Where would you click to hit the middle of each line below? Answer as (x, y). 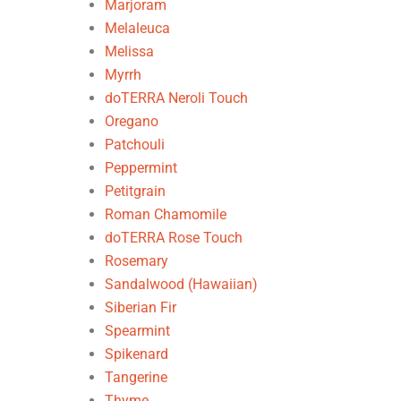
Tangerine (136, 377)
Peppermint (141, 168)
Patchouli (135, 145)
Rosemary (137, 261)
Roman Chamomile (166, 214)
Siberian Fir (141, 307)
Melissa (129, 51)
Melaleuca (137, 28)
